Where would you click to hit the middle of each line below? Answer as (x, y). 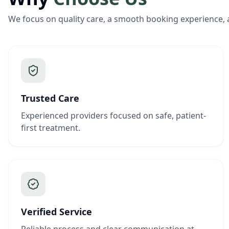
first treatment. (51, 128)
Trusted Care (50, 98)
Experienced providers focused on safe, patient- (113, 116)
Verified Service (56, 212)
